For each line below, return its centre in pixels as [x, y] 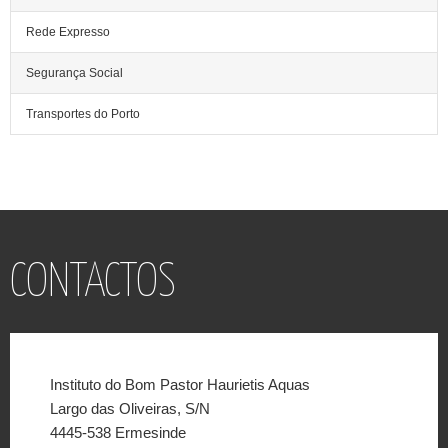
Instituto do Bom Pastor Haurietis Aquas [180, 384]
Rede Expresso [68, 31]
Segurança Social [74, 72]
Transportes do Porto [83, 113]
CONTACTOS [93, 283]
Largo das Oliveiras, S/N [130, 408]
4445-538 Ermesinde [118, 432]
